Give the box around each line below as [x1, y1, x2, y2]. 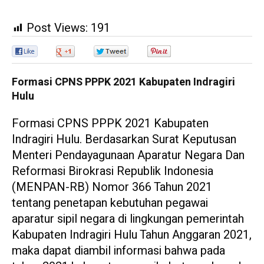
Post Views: [27, 19, 88, 37]
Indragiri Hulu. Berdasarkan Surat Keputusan [12, 131, 236, 148]
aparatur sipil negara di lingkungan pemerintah [12, 210, 244, 228]
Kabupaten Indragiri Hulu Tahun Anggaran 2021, [12, 226, 252, 244]
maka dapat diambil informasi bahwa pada [12, 242, 225, 260]
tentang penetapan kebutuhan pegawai [12, 194, 208, 212]
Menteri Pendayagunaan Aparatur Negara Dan [12, 147, 245, 164]
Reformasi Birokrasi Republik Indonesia [12, 163, 213, 180]
